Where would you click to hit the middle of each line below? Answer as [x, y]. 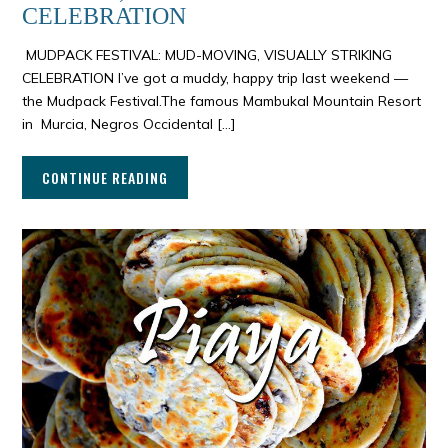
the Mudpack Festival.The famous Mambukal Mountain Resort [222, 101]
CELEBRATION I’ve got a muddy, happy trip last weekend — [215, 78]
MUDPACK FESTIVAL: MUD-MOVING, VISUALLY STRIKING [207, 55]
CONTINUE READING [105, 178]
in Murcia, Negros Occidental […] [129, 124]
